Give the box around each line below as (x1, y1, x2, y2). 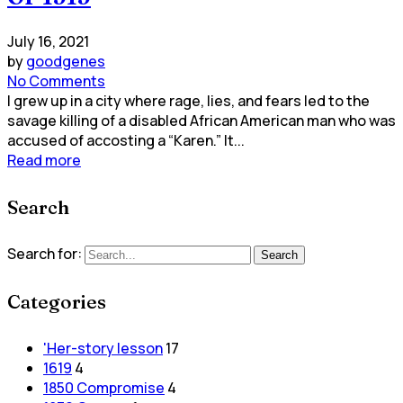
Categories (7, 289, 106, 313)
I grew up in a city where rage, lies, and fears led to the (7, 90, 370, 111)
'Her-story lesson (43, 337, 163, 358)
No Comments (7, 70, 105, 91)
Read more (7, 149, 81, 170)
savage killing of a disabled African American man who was (7, 110, 396, 130)
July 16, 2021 (7, 31, 89, 51)
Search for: (7, 243, 82, 264)
